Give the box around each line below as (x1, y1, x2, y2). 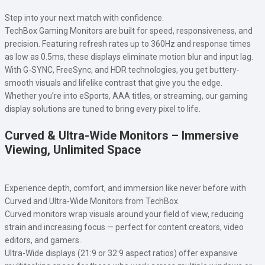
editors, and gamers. (5, 235, 81, 245)
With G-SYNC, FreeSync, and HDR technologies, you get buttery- (5, 64, 240, 75)
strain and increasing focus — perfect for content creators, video (5, 222, 244, 232)
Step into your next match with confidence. (5, 12, 164, 22)
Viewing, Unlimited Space (5, 142, 141, 157)
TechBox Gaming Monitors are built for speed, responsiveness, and (5, 25, 253, 35)
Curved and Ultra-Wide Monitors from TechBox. (5, 196, 180, 206)
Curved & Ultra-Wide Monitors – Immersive (5, 128, 238, 143)
